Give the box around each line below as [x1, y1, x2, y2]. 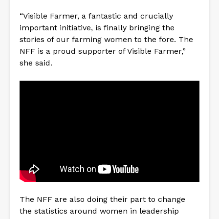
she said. [20, 58, 52, 68]
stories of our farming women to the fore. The [20, 35, 193, 44]
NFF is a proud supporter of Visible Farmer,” [20, 46, 186, 56]
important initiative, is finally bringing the [20, 23, 175, 33]
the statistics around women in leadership [20, 206, 179, 216]
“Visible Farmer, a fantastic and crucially [20, 11, 173, 21]
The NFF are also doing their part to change [20, 195, 185, 204]
